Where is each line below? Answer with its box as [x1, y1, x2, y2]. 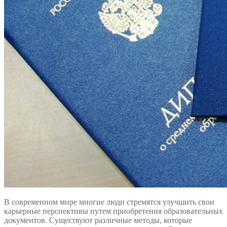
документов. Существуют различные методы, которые [4, 216, 192, 225]
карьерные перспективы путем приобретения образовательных [4, 207, 223, 216]
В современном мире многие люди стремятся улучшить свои [4, 198, 214, 207]
